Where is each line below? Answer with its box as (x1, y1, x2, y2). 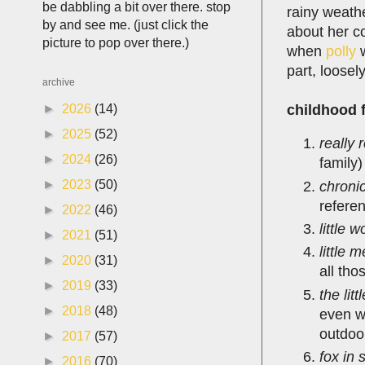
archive (42, 77, 75, 88)
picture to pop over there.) (42, 36, 189, 50)
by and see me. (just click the (42, 18, 209, 32)
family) (319, 155, 363, 172)
